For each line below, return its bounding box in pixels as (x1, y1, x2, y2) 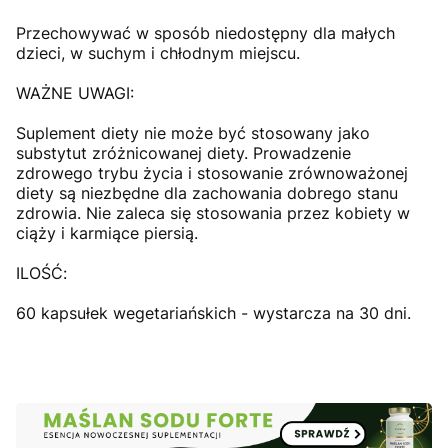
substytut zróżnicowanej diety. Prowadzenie (16, 143, 351, 164)
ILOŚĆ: (16, 263, 67, 284)
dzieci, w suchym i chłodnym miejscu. (16, 43, 300, 64)
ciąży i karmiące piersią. (16, 223, 198, 244)
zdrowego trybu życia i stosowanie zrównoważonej (16, 163, 408, 184)
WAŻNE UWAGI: (16, 83, 134, 104)
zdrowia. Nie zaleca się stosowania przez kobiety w (16, 203, 410, 224)
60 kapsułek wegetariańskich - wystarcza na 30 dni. (16, 303, 411, 324)
